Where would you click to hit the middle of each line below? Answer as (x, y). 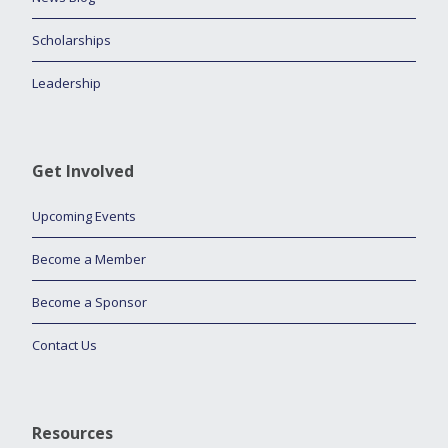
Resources (72, 433)
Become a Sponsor (89, 302)
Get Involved (83, 171)
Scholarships (71, 40)
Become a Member (89, 259)
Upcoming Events (84, 216)
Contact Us (64, 345)
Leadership (66, 83)
